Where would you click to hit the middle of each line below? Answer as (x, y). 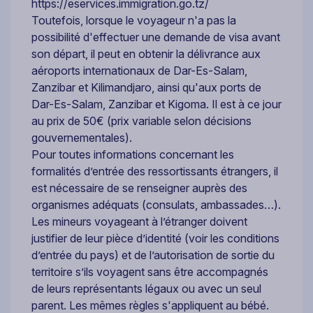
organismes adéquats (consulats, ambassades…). (156, 204)
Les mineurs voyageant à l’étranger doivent (139, 221)
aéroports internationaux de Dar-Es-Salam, (139, 70)
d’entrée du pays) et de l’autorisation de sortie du (153, 255)
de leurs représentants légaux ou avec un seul (146, 288)
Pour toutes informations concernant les (133, 154)
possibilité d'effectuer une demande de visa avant (156, 37)
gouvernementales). (82, 137)
